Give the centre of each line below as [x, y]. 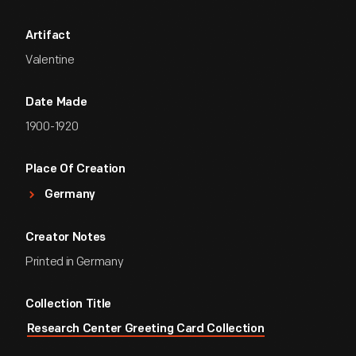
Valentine [50, 60]
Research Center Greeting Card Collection [145, 329]
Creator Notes [66, 238]
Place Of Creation [75, 170]
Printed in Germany [75, 262]
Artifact [48, 36]
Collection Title [69, 305]
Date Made [56, 103]
